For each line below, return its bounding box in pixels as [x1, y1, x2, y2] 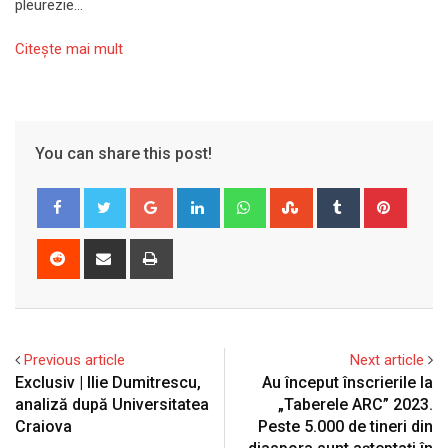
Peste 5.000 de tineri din [258, 416, 433, 436]
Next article [350, 350, 424, 369]
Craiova [15, 416, 72, 436]
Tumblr [356, 189, 402, 208]
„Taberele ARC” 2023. [278, 394, 433, 414]
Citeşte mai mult [15, 39, 123, 58]
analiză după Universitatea [15, 394, 209, 414]
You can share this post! [35, 143, 212, 163]
